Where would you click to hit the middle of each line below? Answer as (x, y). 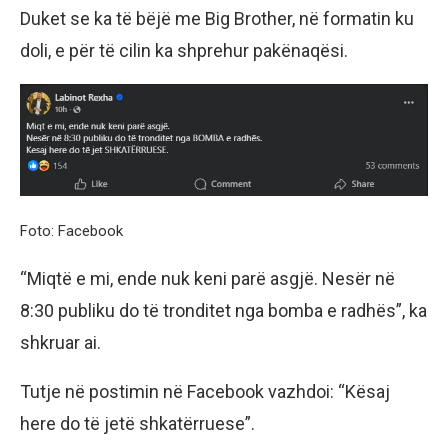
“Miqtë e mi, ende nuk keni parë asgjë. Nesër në (207, 279)
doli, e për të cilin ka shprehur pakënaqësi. (184, 50)
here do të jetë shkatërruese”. (137, 424)
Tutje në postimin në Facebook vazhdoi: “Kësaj (205, 392)
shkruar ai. (60, 343)
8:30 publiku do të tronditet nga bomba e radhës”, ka (223, 311)
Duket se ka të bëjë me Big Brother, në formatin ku (217, 18)
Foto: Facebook (71, 231)
